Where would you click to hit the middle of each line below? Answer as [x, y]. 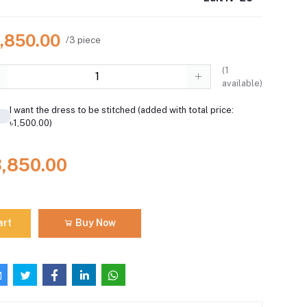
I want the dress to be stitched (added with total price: [121, 110]
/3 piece [84, 40]
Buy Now [94, 223]
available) [242, 83]
